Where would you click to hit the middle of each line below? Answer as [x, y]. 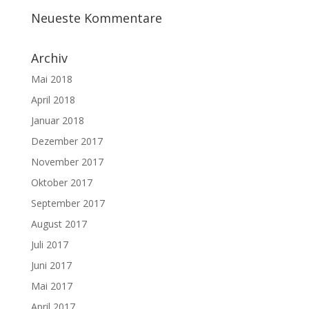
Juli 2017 [49, 245]
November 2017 [67, 162]
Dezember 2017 [67, 141]
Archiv [49, 58]
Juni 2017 [51, 266]
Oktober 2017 [61, 183]
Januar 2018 [57, 121]
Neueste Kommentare [96, 18]
